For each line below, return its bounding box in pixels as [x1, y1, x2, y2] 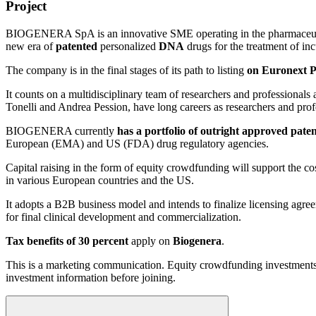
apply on [128, 234, 173, 247]
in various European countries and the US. [6, 174, 194, 186]
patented [56, 39, 97, 52]
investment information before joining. [6, 271, 176, 284]
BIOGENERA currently [6, 124, 117, 137]
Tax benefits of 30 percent [6, 234, 128, 247]
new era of [6, 39, 56, 52]
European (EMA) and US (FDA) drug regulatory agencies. [6, 137, 269, 150]
